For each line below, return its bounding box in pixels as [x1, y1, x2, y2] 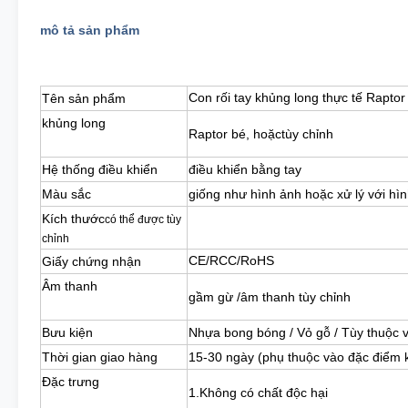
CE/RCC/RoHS [189, 253, 274, 268]
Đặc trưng [42, 374, 99, 389]
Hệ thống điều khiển [42, 162, 158, 177]
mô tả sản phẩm [40, 23, 139, 37]
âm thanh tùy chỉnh [240, 290, 351, 304]
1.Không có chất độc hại [189, 385, 328, 400]
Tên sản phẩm [42, 91, 126, 106]
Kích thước [42, 211, 105, 226]
